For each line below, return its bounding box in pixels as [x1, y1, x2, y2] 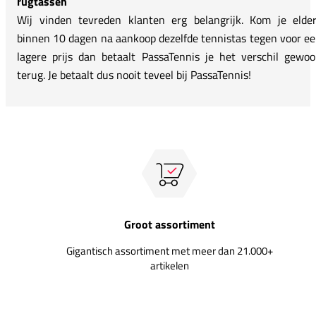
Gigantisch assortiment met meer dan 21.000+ [66, 242, 273, 259]
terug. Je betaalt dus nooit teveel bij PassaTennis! [17, 66, 251, 83]
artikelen [150, 257, 189, 274]
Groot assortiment [123, 215, 215, 233]
